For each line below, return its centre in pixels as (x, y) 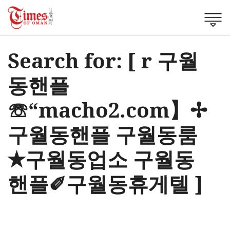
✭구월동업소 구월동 (101, 159)
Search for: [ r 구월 (103, 60)
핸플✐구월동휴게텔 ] (106, 183)
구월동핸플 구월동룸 (103, 134)
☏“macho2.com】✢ (108, 109)
